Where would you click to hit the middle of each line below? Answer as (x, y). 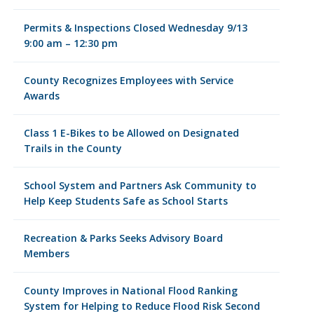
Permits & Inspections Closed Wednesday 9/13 (135, 28)
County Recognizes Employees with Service (128, 80)
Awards (41, 96)
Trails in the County (73, 148)
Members (46, 253)
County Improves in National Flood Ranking (130, 291)
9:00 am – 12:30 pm (70, 43)
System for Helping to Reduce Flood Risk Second (142, 306)
